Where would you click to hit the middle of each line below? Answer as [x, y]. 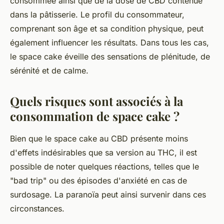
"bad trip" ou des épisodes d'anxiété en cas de [98, 181]
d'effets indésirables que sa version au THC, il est [103, 153]
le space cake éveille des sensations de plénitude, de [110, 57]
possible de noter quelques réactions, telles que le [104, 167]
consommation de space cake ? [95, 116]
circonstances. [37, 209]
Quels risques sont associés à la [96, 101]
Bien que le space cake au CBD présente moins [99, 139]
